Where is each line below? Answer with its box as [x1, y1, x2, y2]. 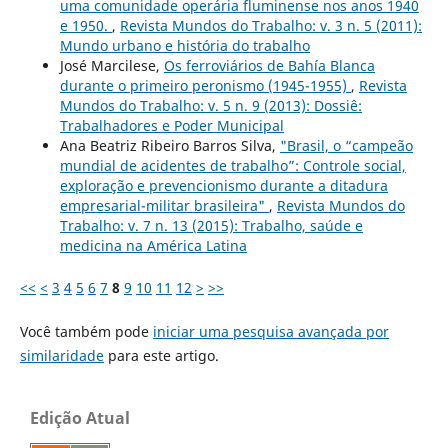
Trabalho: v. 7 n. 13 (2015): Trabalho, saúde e [59, 216, 363, 236]
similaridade [19, 346, 104, 366]
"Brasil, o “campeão [279, 136, 413, 156]
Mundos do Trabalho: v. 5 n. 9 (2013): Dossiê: [59, 96, 362, 116]
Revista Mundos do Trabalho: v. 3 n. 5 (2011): [119, 16, 422, 36]
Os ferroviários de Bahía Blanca [163, 56, 375, 76]
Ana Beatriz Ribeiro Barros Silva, [59, 136, 280, 156]
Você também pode [19, 322, 153, 342]
